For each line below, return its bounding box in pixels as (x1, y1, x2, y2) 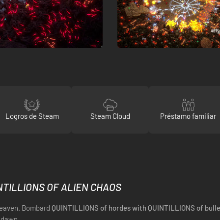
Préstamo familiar (160, 111, 216, 120)
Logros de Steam (5, 111, 59, 120)
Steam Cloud (90, 111, 130, 120)
